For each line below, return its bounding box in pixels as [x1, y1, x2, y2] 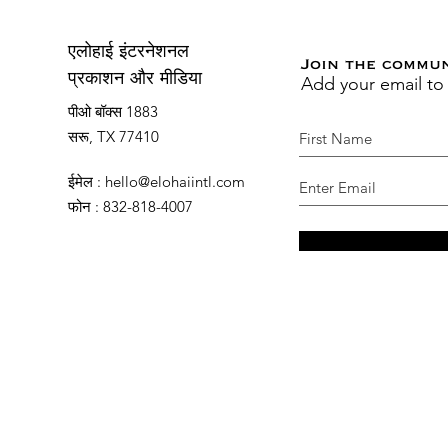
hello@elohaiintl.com [105, 171, 245, 191]
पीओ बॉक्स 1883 [68, 101, 158, 121]
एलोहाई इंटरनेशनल [68, 46, 189, 59]
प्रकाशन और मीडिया [68, 73, 202, 86]
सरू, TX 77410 [68, 126, 159, 146]
